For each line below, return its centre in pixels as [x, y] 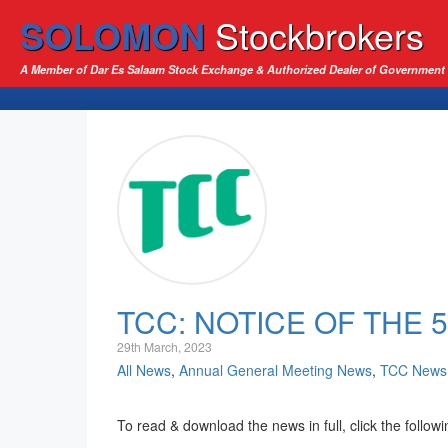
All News [144, 370]
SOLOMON [112, 35]
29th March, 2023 [164, 346]
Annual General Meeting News [275, 370]
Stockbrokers [319, 34]
